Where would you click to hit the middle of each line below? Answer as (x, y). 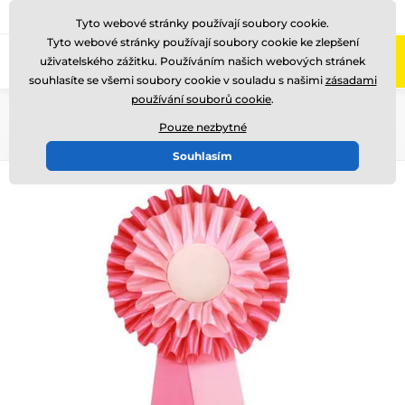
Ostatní (93, 111)
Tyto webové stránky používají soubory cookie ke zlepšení (202, 42)
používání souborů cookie (201, 99)
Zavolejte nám (57, 16)
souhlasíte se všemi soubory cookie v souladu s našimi (177, 80)
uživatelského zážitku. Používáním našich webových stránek (202, 61)
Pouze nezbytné (202, 127)
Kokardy (162, 111)
